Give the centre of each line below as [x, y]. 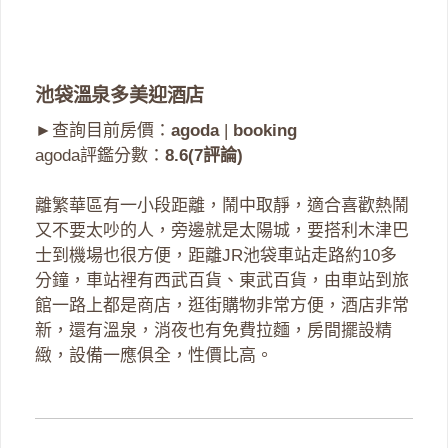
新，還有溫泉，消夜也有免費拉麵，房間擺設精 [213, 331]
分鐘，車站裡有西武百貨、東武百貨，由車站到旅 [222, 281]
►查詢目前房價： [103, 130]
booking [265, 130]
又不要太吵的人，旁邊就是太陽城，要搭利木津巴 [222, 231]
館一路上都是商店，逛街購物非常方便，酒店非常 [222, 306]
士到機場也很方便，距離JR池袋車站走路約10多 [216, 256]
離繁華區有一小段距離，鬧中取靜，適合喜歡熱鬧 [222, 206]
